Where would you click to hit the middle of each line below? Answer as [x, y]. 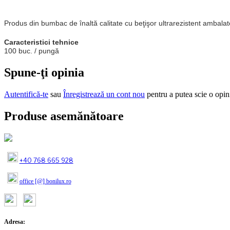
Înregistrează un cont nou [104, 94]
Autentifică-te [26, 94]
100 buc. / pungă [32, 51]
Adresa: [15, 222]
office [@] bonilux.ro [45, 181]
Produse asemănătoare [64, 116]
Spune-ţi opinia [44, 72]
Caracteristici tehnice [41, 42]
